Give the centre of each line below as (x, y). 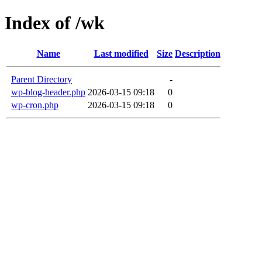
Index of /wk (55, 23)
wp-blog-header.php (48, 92)
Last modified (121, 53)
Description (198, 53)
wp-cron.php (35, 105)
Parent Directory (42, 79)
